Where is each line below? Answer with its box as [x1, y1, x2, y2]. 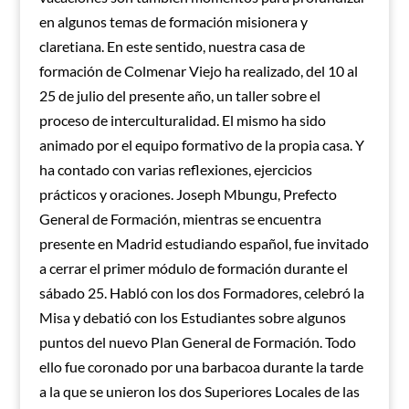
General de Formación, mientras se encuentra [38, 210, 321, 228]
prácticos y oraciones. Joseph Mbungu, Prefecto [38, 185, 337, 204]
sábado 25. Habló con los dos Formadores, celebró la [38, 284, 364, 302]
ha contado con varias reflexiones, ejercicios [38, 161, 312, 179]
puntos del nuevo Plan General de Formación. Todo [38, 333, 356, 351]
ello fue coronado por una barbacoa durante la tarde [38, 358, 363, 376]
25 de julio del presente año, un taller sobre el [38, 87, 320, 105]
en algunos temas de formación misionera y [38, 13, 308, 31]
